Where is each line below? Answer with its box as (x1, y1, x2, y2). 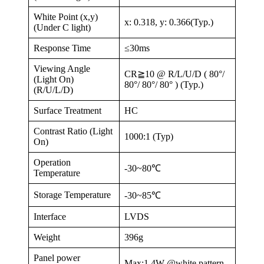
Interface (34, 211, 66, 222)
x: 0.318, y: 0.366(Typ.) (124, 16, 213, 27)
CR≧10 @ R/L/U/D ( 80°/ (124, 68, 225, 79)
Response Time (34, 42, 91, 53)
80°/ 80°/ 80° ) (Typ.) (124, 79, 203, 90)
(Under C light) (34, 22, 91, 32)
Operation (34, 157, 71, 167)
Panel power (34, 252, 80, 263)
